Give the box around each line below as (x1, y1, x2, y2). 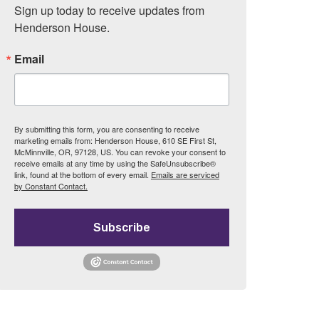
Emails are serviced (150, 169, 219, 181)
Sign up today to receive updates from (14, 2, 204, 19)
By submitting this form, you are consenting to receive (14, 123, 199, 135)
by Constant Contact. (14, 180, 88, 192)
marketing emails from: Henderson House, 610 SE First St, (14, 135, 216, 147)
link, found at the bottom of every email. (14, 169, 151, 181)
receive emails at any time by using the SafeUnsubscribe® (14, 157, 216, 169)
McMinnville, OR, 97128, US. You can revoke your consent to (14, 146, 226, 158)
